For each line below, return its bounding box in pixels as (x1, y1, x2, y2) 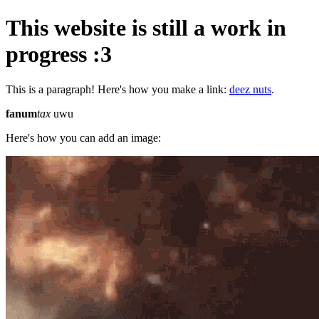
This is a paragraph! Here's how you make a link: (6, 83, 229, 95)
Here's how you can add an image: (6, 131, 161, 144)
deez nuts (229, 83, 271, 95)
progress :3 (6, 41, 112, 68)
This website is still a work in (6, 15, 286, 41)
